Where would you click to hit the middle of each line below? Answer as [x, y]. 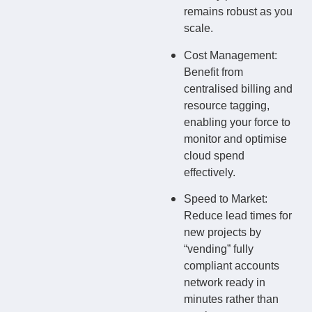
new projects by [223, 233]
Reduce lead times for [238, 216]
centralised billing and [238, 88]
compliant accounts [232, 266]
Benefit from [213, 72]
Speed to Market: [226, 199]
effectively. [210, 172]
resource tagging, [227, 105]
